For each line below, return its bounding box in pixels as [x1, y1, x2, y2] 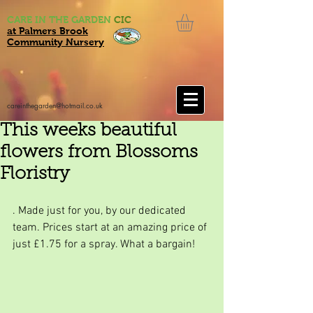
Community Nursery [7, 36, 104, 48]
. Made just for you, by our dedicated [13, 203, 189, 218]
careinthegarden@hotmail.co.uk [7, 99, 103, 110]
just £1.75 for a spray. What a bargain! [13, 237, 195, 252]
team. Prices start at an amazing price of [13, 220, 210, 235]
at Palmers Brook [7, 25, 88, 36]
